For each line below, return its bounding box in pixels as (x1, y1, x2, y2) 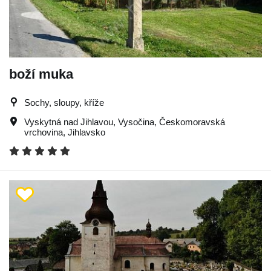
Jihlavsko (68, 126, 105, 137)
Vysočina (118, 116, 154, 127)
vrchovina (24, 126, 63, 137)
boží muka (9, 66, 73, 82)
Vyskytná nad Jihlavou (24, 116, 113, 127)
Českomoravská (159, 116, 225, 127)
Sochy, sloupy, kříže (24, 97, 104, 108)
